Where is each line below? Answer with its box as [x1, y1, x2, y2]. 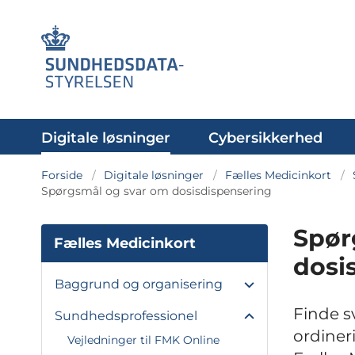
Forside [41, 168, 82, 182]
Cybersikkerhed [208, 129, 323, 147]
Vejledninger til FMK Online [67, 333, 219, 347]
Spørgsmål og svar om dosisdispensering [41, 184, 272, 198]
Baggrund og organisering [55, 277, 223, 292]
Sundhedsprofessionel [55, 308, 197, 323]
